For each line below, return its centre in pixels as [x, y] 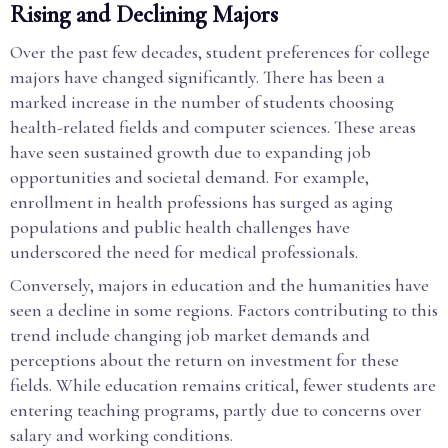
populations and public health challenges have [180, 227]
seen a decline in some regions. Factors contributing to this [224, 310]
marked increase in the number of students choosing [202, 102]
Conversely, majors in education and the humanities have [219, 285]
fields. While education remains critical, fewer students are [223, 385]
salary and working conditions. [121, 435]
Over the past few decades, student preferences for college [220, 52]
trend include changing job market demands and [190, 335]
